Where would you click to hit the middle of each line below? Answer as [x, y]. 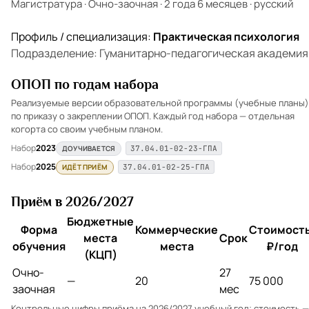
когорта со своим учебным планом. [87, 129]
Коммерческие [177, 229]
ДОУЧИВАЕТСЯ [89, 148]
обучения [39, 246]
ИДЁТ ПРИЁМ [85, 167]
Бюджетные [100, 221]
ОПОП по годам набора [85, 84]
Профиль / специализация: [82, 37]
